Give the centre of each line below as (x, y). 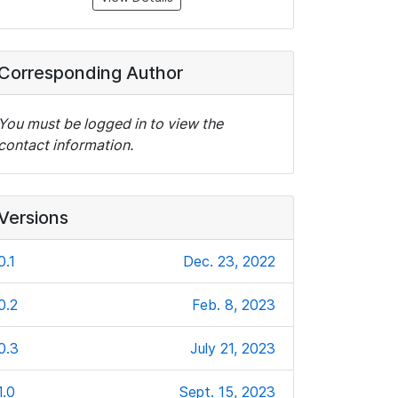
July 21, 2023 (233, 348)
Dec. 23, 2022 (229, 261)
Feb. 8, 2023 (234, 305)
